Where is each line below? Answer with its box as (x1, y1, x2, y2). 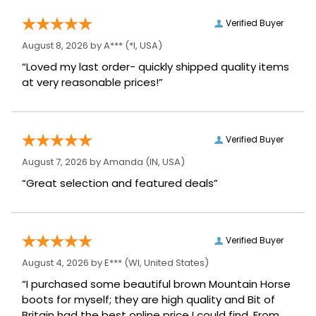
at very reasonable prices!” (22, 75, 163, 90)
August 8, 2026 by (22, 39, 104, 52)
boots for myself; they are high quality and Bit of (22, 292, 275, 307)
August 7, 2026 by (22, 155, 103, 169)
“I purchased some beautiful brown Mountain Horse (22, 276, 291, 291)
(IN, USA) (143, 155, 185, 169)
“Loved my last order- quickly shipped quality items (22, 59, 289, 74)
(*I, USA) (123, 39, 162, 52)
